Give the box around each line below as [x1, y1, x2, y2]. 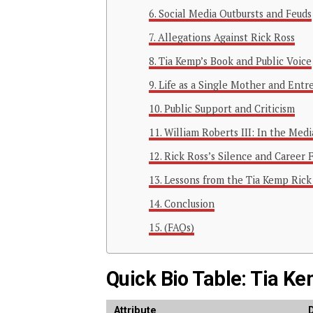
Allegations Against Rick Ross [157, 30, 295, 44]
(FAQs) [163, 220, 194, 234]
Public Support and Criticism [163, 101, 295, 115]
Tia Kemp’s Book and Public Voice [158, 54, 312, 68]
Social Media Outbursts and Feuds [158, 6, 312, 20]
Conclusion [163, 196, 214, 210]
